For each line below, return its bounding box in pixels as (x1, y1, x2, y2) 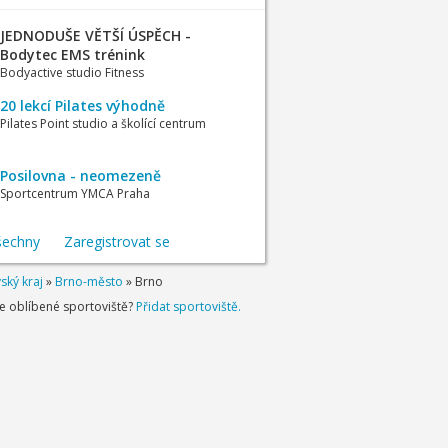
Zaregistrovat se (63, 232, 170, 251)
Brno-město (54, 273, 123, 290)
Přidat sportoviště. (135, 298, 241, 315)
